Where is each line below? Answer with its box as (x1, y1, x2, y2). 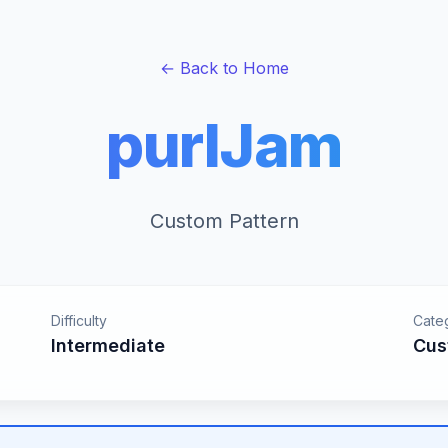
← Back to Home (159, 58, 289, 78)
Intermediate (51, 335, 165, 356)
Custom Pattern (149, 209, 299, 233)
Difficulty (51, 312, 107, 329)
